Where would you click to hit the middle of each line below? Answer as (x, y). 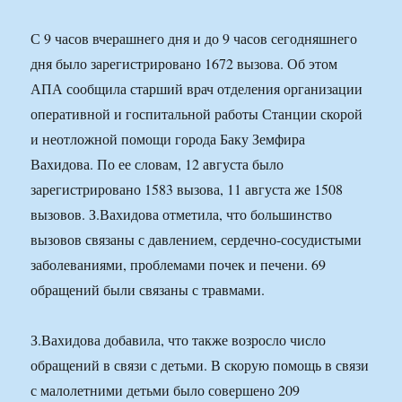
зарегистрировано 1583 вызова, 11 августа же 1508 (187, 189)
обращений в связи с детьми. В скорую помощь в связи (200, 365)
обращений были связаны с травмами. (148, 290)
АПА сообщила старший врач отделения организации (197, 89)
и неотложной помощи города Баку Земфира (168, 139)
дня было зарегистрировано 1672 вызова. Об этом (184, 64)
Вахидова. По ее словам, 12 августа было (157, 164)
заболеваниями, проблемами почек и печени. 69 (179, 265)
